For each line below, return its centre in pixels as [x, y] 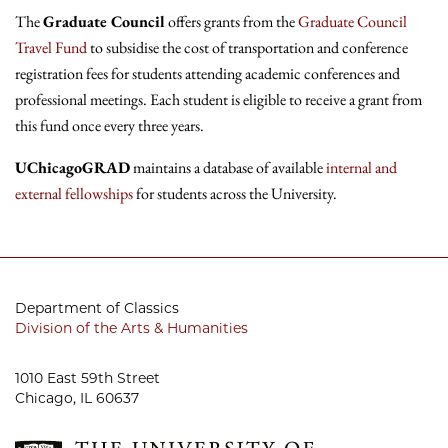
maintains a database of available [228, 168]
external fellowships [74, 194]
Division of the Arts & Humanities [131, 328]
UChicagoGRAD [72, 168]
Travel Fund [51, 48]
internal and [361, 168]
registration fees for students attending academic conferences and [207, 74]
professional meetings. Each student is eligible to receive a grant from [218, 100]
